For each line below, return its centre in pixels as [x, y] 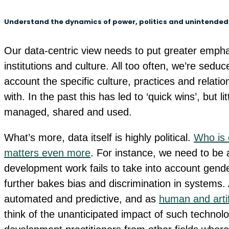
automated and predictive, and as [82, 199]
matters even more [47, 153]
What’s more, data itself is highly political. [99, 137]
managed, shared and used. [68, 112]
